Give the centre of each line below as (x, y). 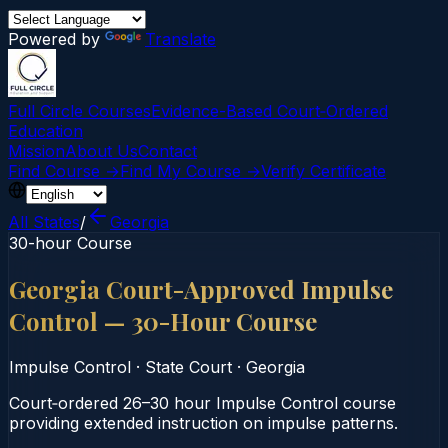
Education (45, 131)
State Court (188, 366)
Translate (180, 39)
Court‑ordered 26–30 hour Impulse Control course (202, 402)
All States (44, 222)
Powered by (56, 39)
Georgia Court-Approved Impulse (201, 288)
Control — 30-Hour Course (163, 320)
